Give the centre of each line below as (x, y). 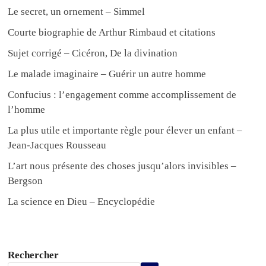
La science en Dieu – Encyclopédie (82, 202)
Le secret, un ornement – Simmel (77, 12)
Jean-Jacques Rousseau (57, 145)
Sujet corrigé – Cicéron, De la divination (93, 53)
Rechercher (34, 255)
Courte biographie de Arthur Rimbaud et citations (112, 33)
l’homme (27, 110)
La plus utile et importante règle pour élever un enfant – (125, 131)
